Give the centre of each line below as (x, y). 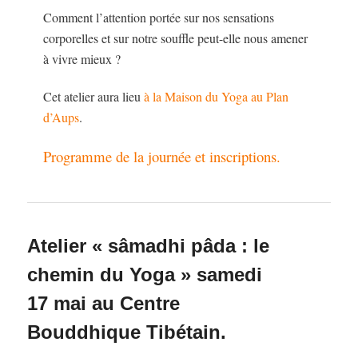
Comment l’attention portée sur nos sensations (159, 17)
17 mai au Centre (104, 304)
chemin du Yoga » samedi (145, 275)
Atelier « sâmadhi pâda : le (149, 246)
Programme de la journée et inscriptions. (162, 156)
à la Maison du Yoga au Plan (217, 96)
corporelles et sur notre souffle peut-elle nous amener (176, 38)
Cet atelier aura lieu (94, 96)
